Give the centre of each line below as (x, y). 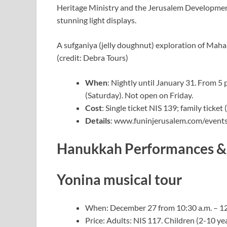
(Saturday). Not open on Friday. (140, 95)
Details (98, 120)
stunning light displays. (97, 20)
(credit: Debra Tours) (92, 57)
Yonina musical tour (119, 180)
